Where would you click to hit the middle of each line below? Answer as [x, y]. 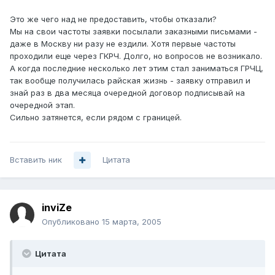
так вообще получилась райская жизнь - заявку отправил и [130, 81]
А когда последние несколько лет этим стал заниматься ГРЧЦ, [137, 68]
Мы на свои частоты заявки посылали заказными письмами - [134, 32]
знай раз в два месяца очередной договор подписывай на [127, 93]
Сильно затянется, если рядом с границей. [96, 118]
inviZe [57, 208]
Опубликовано [72, 222]
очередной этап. [42, 105]
